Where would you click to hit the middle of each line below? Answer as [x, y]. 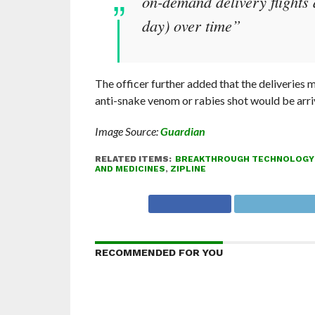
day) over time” [191, 25]
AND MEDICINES [130, 168]
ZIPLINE [188, 168]
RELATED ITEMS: [133, 159]
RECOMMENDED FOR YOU [159, 252]
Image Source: [127, 131]
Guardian [182, 131]
